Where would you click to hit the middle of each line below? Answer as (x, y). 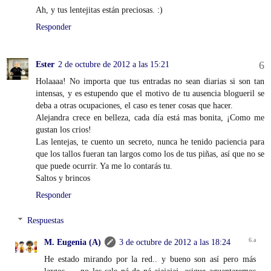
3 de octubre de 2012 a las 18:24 (175, 242)
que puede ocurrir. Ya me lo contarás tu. (104, 166)
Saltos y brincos (63, 178)
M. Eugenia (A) (73, 242)
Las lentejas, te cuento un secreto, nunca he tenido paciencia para (150, 142)
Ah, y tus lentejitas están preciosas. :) (99, 10)
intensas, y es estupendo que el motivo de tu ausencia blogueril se (150, 93)
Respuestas (46, 220)
